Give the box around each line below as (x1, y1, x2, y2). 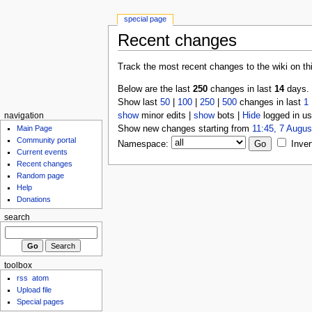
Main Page (17, 124, 53, 133)
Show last (117, 97, 160, 108)
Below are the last (117, 84, 193, 95)
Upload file (17, 286, 52, 295)
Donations (17, 195, 52, 204)
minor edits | (138, 111, 194, 121)
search (3, 213, 30, 222)
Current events (17, 148, 68, 157)
